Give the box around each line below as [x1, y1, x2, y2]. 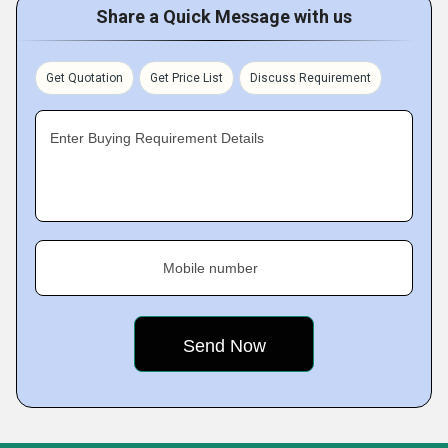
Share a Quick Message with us [96, 6, 352, 27]
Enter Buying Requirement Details [50, 130, 264, 146]
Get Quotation [46, 71, 123, 85]
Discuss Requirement [250, 71, 371, 85]
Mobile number [163, 260, 258, 276]
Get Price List [150, 71, 223, 85]
